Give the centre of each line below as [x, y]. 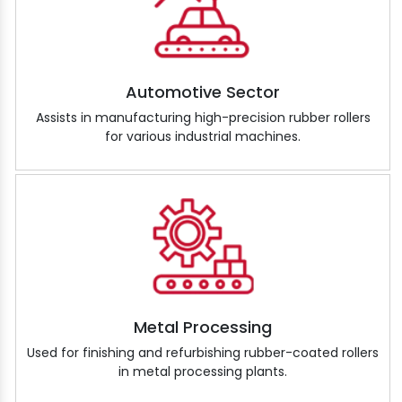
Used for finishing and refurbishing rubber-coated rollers [203, 352]
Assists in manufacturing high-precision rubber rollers [203, 118]
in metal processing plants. [203, 371]
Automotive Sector [203, 92]
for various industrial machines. [203, 137]
